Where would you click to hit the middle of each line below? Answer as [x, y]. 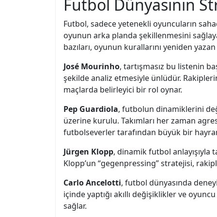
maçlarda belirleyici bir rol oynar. [123, 90]
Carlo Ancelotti [92, 183]
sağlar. [75, 206]
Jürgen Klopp [88, 152]
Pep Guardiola [91, 109]
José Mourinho [92, 66]
